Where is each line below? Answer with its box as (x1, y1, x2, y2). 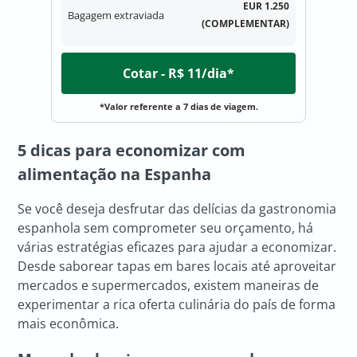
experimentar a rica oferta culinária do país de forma (18, 296, 336, 314)
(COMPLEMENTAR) (202, 17, 289, 31)
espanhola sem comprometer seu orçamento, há (18, 219, 314, 237)
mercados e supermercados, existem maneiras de (18, 277, 320, 295)
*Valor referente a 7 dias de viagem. (99, 100, 258, 112)
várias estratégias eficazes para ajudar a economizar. (18, 238, 337, 257)
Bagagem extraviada (68, 8, 164, 23)
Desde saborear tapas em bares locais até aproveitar (18, 257, 337, 276)
